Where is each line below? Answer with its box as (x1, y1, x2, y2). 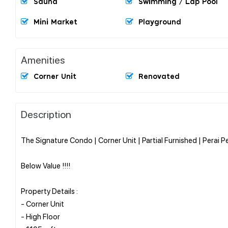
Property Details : (21, 185, 78, 196)
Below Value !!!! (21, 160, 70, 170)
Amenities (21, 52, 65, 66)
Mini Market (34, 18, 77, 26)
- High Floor (21, 211, 60, 221)
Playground (138, 18, 181, 26)
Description (21, 107, 71, 121)
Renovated (138, 73, 180, 80)
